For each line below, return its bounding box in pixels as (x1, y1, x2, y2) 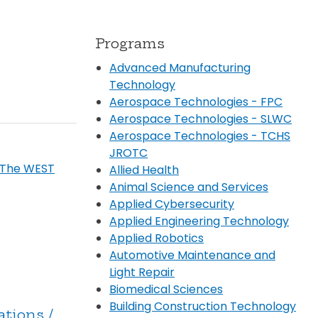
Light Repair (109, 263, 175, 280)
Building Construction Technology (109, 297, 296, 314)
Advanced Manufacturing (109, 59, 251, 76)
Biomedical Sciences (109, 280, 223, 297)
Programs (95, 34, 165, 52)
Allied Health (109, 161, 179, 178)
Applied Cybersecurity (109, 195, 234, 212)
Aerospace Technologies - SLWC (109, 110, 292, 127)
